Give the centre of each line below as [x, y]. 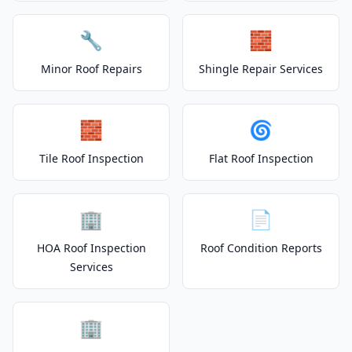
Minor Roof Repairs [91, 69]
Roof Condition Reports [261, 248]
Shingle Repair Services [261, 69]
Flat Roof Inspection [261, 158]
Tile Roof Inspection [91, 158]
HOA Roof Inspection [91, 248]
